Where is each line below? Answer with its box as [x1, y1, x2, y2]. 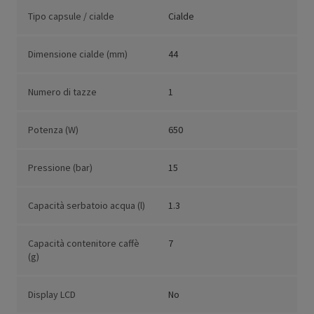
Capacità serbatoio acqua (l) [28, 199, 145, 212]
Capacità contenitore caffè [28, 237, 139, 250]
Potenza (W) [28, 123, 78, 137]
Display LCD [28, 288, 76, 301]
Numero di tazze [28, 86, 97, 99]
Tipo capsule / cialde [28, 10, 114, 23]
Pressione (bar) [28, 161, 93, 175]
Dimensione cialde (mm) [28, 48, 128, 61]
